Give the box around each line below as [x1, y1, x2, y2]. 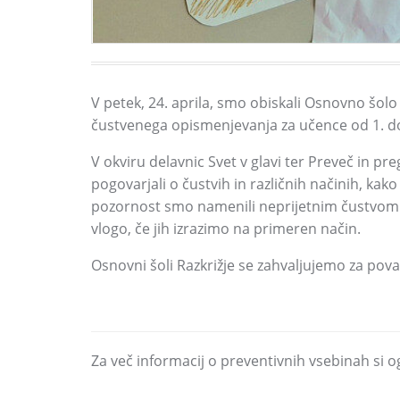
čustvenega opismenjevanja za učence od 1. [91, 115, 384, 135]
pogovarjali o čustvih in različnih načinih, [91, 174, 362, 194]
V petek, [91, 93, 145, 112]
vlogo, [91, 219, 131, 238]
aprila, [168, 93, 213, 112]
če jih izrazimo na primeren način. [131, 219, 361, 238]
